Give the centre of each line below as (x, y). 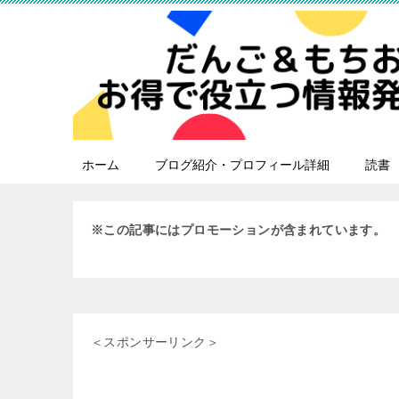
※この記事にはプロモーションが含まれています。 (239, 230)
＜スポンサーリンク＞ (155, 342)
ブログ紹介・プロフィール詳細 (242, 165)
